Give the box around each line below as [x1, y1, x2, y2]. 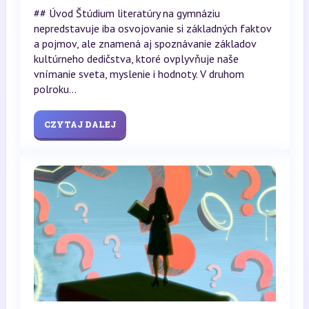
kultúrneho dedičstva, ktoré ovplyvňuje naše [33, 51, 239, 66]
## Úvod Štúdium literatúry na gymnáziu [33, 6, 220, 20]
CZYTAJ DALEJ [43, 118, 116, 130]
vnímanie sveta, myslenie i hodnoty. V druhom [33, 66, 244, 81]
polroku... [33, 81, 77, 96]
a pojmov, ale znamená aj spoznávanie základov [33, 36, 256, 50]
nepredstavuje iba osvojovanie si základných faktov [33, 21, 271, 35]
